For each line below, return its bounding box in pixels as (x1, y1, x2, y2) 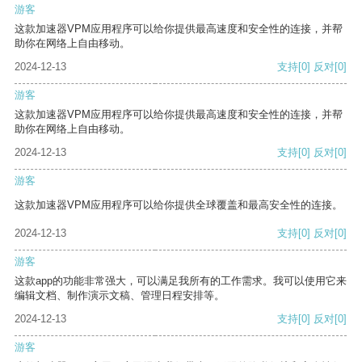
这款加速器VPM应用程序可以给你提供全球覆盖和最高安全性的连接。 (15, 199, 343, 212)
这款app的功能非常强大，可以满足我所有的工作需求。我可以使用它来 (15, 275, 347, 288)
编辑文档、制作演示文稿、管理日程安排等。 (15, 289, 225, 302)
